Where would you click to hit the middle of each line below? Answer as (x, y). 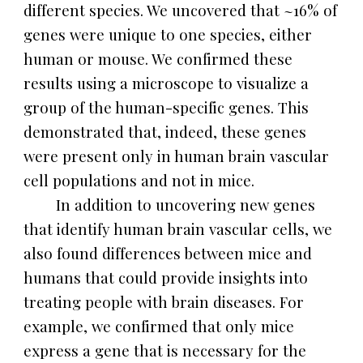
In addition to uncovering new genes (186, 205)
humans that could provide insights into (166, 278)
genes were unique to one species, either (168, 34)
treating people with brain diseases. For (164, 302)
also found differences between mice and (168, 253)
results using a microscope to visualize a (167, 83)
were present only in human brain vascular (177, 156)
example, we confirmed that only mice (159, 326)
